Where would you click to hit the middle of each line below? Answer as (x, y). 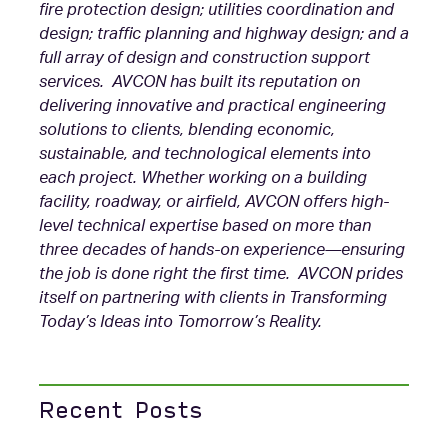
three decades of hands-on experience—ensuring (221, 250)
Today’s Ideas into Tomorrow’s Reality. (180, 322)
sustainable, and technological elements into (204, 154)
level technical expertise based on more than (204, 226)
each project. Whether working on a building (202, 178)
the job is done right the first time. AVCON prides (220, 274)
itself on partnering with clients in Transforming (212, 298)
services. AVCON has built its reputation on (199, 82)
